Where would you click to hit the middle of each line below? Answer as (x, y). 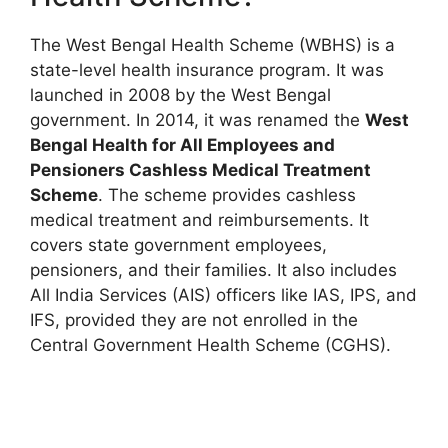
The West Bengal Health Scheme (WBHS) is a (212, 44)
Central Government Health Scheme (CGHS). (210, 344)
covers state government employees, (178, 244)
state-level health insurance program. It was (207, 69)
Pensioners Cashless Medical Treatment (200, 169)
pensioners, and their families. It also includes (213, 269)
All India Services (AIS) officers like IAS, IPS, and (223, 294)
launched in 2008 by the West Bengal (180, 94)
